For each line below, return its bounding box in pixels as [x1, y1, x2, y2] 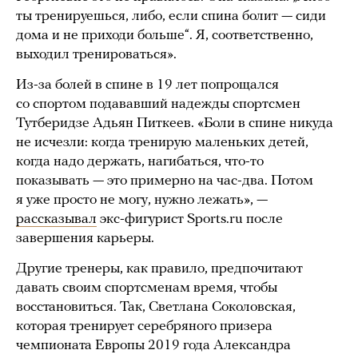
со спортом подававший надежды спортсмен [16, 97, 300, 113]
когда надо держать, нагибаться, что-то [16, 154, 264, 170]
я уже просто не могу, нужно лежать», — [16, 193, 268, 209]
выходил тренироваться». [16, 47, 177, 63]
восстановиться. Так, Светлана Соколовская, [16, 300, 296, 316]
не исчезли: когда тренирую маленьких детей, [16, 135, 308, 151]
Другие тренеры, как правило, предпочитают [16, 261, 303, 277]
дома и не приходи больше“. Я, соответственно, [16, 28, 313, 44]
